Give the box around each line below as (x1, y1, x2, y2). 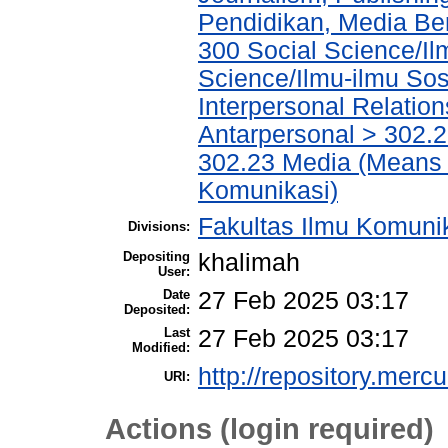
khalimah (198, 249, 300, 277)
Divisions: (128, 219, 190, 235)
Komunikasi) (198, 177, 338, 205)
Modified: (132, 340, 190, 356)
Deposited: (124, 302, 190, 318)
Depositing (123, 249, 190, 265)
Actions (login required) (105, 411, 434, 445)
